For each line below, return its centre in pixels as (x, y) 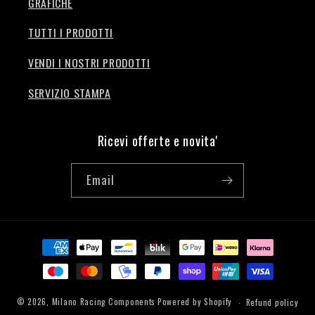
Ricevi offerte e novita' (157, 140)
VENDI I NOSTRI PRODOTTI (89, 63)
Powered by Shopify (195, 302)
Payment (45, 240)
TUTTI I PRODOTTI (71, 33)
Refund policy (272, 302)
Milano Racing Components (104, 302)
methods (45, 259)
